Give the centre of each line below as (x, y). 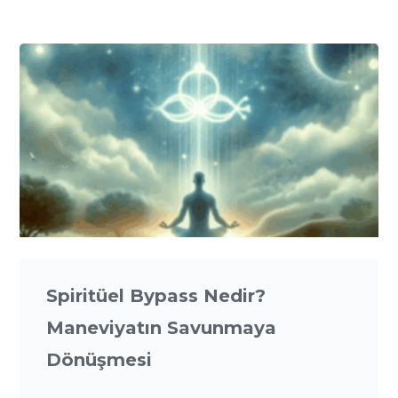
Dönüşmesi (99, 360)
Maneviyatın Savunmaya (162, 328)
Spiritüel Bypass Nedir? (156, 296)
